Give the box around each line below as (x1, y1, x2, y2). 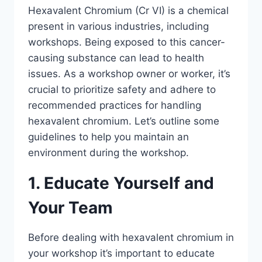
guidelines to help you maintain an (28, 131, 189, 143)
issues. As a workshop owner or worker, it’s (28, 68, 230, 80)
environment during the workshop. (28, 147, 189, 158)
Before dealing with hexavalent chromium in (28, 232, 234, 243)
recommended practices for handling (28, 99, 201, 111)
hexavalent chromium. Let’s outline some (28, 115, 219, 127)
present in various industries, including (28, 20, 209, 32)
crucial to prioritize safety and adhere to (28, 84, 216, 95)
